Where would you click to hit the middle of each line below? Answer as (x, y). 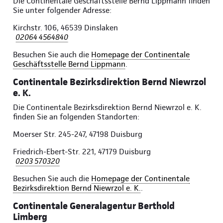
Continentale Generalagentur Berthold (94, 206)
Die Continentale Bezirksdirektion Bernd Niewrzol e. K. (107, 108)
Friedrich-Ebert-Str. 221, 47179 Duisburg (82, 152)
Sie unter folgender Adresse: (62, 10)
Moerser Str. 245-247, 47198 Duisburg (78, 134)
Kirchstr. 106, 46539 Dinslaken (65, 28)
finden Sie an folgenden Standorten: (76, 117)
